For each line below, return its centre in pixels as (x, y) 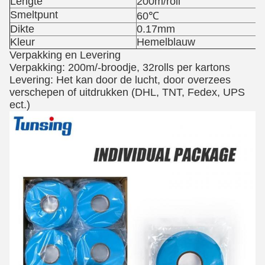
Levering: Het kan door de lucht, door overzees (120, 80)
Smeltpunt (34, 15)
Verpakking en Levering (65, 55)
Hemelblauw (166, 42)
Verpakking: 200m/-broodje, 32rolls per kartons (120, 68)
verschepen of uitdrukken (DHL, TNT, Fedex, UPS (127, 93)
